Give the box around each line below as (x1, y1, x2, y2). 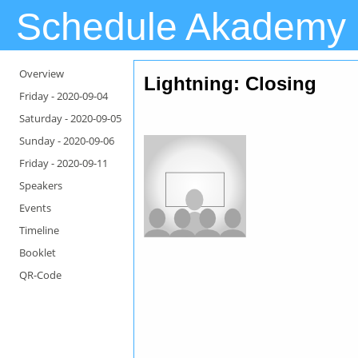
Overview (19, 66, 64, 81)
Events (19, 201, 51, 215)
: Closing (233, 73, 317, 94)
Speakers (19, 178, 62, 193)
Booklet (19, 245, 56, 260)
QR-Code (19, 268, 62, 282)
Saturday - (19, 111, 70, 125)
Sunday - (19, 133, 63, 148)
